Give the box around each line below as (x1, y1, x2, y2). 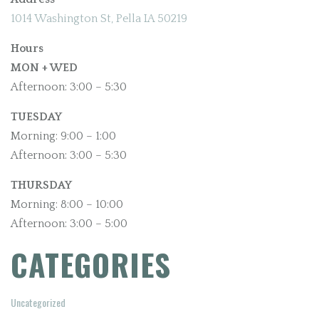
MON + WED (11, 61, 78, 74)
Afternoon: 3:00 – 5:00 (11, 217, 127, 230)
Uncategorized (11, 295, 66, 310)
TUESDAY (11, 110, 62, 123)
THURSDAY (11, 179, 72, 192)
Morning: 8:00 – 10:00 (11, 198, 123, 211)
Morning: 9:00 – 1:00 (11, 130, 116, 142)
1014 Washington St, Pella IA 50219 (11, 12, 187, 25)
